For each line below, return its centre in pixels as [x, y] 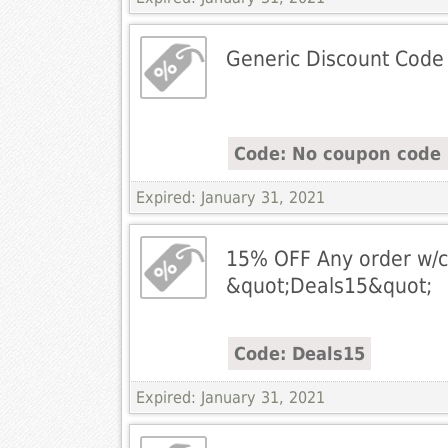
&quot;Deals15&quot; [328, 286]
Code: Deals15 [299, 354]
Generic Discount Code [334, 59]
